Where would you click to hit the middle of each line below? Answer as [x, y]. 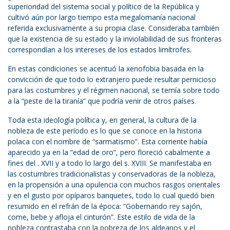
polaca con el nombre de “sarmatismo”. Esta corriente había [108, 142]
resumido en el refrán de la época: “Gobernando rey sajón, [105, 206]
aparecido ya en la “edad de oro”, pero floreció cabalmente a [109, 152]
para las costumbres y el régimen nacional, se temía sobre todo [114, 90]
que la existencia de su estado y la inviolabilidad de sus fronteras [115, 39]
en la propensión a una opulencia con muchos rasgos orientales [114, 185]
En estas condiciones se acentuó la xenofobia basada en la [106, 69]
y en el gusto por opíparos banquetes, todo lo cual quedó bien [111, 196]
